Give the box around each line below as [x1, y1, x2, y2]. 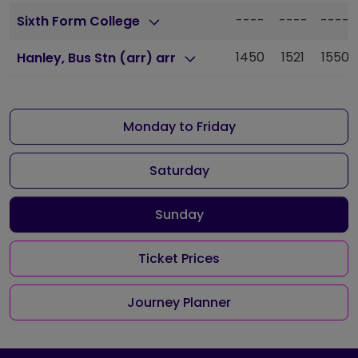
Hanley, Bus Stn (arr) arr [17, 49, 180, 68]
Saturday [149, 161, 209, 181]
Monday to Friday [122, 117, 236, 137]
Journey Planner [127, 293, 231, 312]
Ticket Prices [138, 249, 220, 268]
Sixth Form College [17, 12, 144, 31]
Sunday [154, 205, 204, 225]
